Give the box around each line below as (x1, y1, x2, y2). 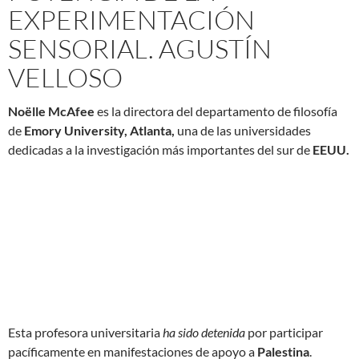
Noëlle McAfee (8, 103, 95, 119)
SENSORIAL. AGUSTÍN (8, 31, 272, 65)
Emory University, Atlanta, (22, 122, 175, 138)
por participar (245, 324, 323, 340)
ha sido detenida (160, 324, 245, 340)
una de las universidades (175, 122, 311, 138)
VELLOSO (8, 60, 123, 94)
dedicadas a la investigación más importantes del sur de (8, 141, 310, 157)
